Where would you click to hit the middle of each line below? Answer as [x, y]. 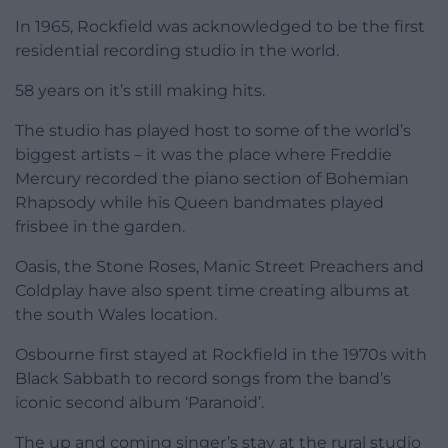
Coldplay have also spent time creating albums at [212, 291]
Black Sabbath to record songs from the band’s [203, 379]
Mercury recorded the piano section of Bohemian [212, 179]
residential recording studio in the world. [177, 51]
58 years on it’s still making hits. [140, 91]
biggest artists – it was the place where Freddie [203, 155]
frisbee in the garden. [100, 227]
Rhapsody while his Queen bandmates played [199, 203]
